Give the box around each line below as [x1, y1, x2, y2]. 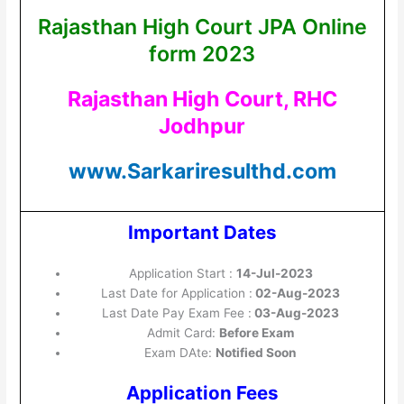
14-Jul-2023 [235, 265, 313, 280]
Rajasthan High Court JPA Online [37, 13, 367, 40]
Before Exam [219, 325, 295, 340]
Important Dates [127, 220, 277, 243]
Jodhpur [159, 112, 245, 139]
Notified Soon [216, 344, 298, 360]
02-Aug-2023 [252, 285, 341, 300]
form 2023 [149, 40, 255, 67]
